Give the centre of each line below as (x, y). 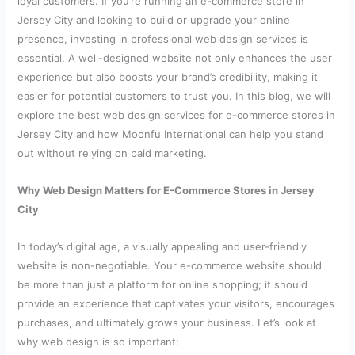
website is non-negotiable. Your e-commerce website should (170, 266)
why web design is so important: (99, 342)
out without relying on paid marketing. (113, 153)
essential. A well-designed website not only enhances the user (175, 57)
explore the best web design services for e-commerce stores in (177, 115)
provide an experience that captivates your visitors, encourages (176, 304)
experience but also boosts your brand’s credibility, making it (168, 76)
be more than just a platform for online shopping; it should (163, 285)
